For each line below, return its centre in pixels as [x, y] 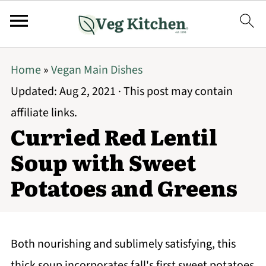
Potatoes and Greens [124, 187]
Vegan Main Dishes [96, 70]
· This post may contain [174, 91]
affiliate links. [44, 113]
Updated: [35, 91]
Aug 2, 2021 [87, 91]
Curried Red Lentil [114, 136]
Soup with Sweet [103, 162]
